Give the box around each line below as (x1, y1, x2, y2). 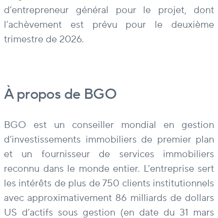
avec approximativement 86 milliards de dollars (4, 192, 214, 205)
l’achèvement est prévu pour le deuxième (4, 18, 214, 32)
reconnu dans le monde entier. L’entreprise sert (4, 163, 214, 176)
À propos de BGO (4, 85, 117, 104)
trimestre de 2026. (4, 33, 84, 46)
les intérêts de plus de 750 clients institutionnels (4, 177, 214, 190)
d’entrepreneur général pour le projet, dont (4, 4, 214, 17)
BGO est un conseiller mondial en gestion (4, 119, 214, 132)
